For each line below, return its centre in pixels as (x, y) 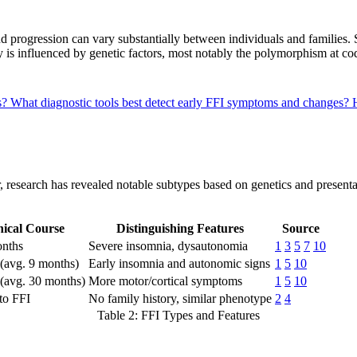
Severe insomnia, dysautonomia (168, 245)
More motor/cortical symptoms (165, 280)
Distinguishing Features (180, 228)
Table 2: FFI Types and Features (178, 315)
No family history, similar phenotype (180, 298)
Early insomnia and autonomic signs (179, 263)
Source (300, 228)
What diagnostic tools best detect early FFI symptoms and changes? (181, 102)
